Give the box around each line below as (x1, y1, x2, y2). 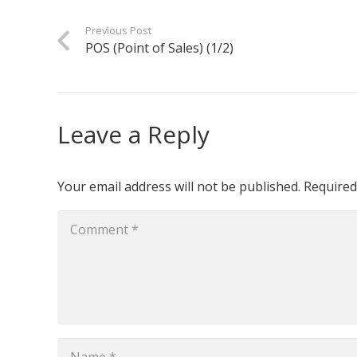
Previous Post (85, 23, 152, 38)
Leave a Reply (57, 118, 216, 151)
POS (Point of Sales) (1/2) (85, 39, 234, 57)
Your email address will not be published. (57, 178, 300, 196)
